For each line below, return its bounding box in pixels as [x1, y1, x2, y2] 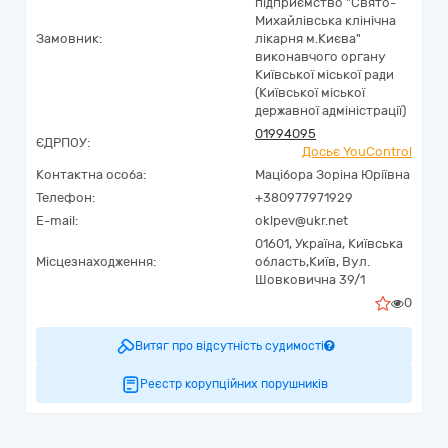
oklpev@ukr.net [255, 213, 348, 228]
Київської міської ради [255, 67, 394, 82]
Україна [295, 236, 342, 251]
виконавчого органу [255, 49, 386, 64]
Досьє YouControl [302, 144, 412, 159]
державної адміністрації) [255, 103, 406, 118]
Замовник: [36, 31, 102, 46]
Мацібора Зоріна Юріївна [255, 167, 410, 182]
